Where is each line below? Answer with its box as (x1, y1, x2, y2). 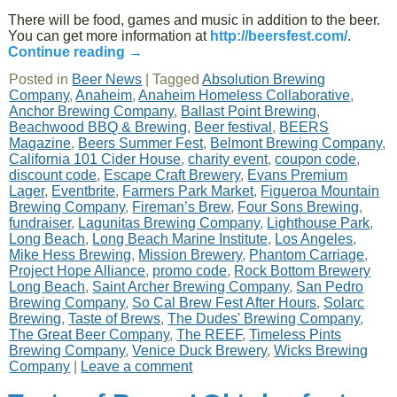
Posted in (9, 72, 69, 87)
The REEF (176, 327, 243, 342)
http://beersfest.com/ (210, 28, 348, 43)
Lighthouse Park (267, 215, 370, 230)
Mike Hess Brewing (9, 247, 132, 262)
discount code (9, 167, 97, 183)
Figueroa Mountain (261, 183, 380, 198)
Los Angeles (275, 231, 354, 246)
